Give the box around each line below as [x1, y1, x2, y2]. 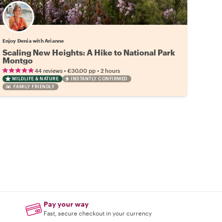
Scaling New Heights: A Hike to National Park [2, 48, 175, 57]
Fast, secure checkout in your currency [44, 210, 152, 217]
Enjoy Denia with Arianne [2, 38, 64, 44]
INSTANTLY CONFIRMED [71, 76, 127, 81]
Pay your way [44, 200, 89, 208]
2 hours [100, 67, 120, 74]
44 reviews [34, 67, 62, 74]
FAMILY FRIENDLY [13, 84, 55, 89]
